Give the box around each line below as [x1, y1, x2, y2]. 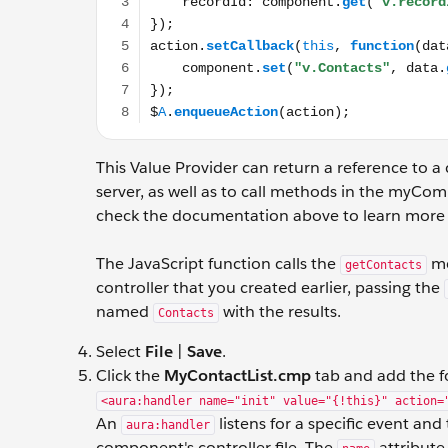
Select [96, 341, 145, 362]
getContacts [345, 258, 422, 272]
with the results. [219, 301, 341, 322]
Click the [96, 365, 164, 386]
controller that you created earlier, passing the [96, 277, 444, 298]
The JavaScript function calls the [96, 253, 340, 274]
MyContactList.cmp [164, 365, 311, 386]
